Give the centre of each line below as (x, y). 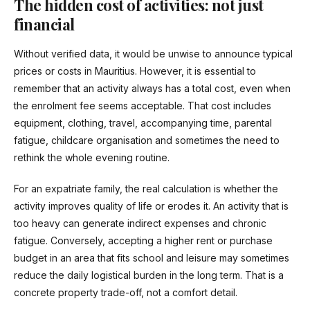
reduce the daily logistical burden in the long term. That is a (149, 275)
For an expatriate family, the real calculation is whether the (146, 189)
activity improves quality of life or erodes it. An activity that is (151, 206)
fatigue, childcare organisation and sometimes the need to (147, 140)
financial (44, 25)
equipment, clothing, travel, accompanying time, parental (143, 123)
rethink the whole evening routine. (92, 158)
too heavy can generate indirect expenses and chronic (140, 224)
